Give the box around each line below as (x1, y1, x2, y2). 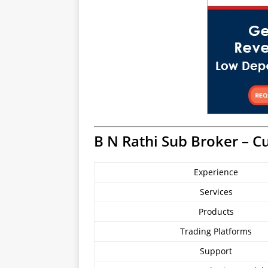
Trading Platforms (180, 226, 252, 237)
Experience (194, 166, 238, 178)
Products (198, 206, 234, 217)
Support (200, 245, 232, 257)
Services (199, 186, 233, 197)
